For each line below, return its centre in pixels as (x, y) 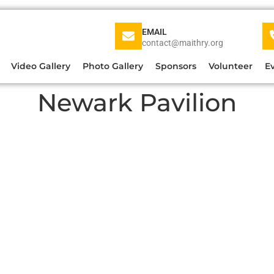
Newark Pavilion (137, 102)
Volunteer (230, 66)
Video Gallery (40, 66)
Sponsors (176, 66)
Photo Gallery (113, 66)
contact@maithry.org (183, 43)
